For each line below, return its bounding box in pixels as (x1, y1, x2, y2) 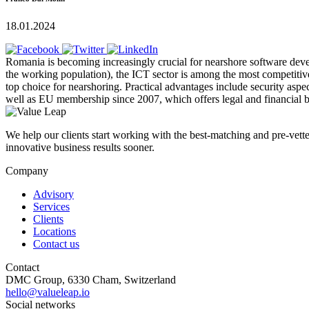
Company (6, 164, 48, 177)
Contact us (33, 237, 79, 250)
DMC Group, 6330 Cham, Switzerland (6, 273, 176, 286)
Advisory (33, 188, 74, 200)
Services (33, 200, 70, 212)
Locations (33, 225, 76, 237)
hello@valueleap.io (6, 286, 90, 298)
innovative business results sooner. (6, 141, 154, 153)
